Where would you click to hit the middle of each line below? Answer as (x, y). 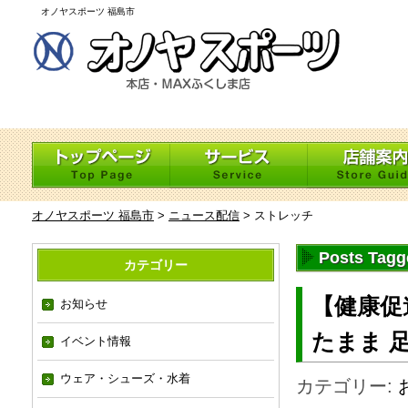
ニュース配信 (204, 215)
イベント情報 (96, 341)
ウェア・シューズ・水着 (125, 378)
